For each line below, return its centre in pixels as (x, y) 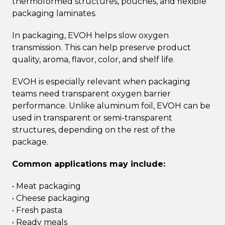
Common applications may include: (89, 164)
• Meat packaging (46, 186)
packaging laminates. (54, 13)
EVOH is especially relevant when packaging (101, 81)
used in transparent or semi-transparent (92, 118)
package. (30, 142)
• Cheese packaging (51, 198)
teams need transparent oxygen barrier (91, 93)
